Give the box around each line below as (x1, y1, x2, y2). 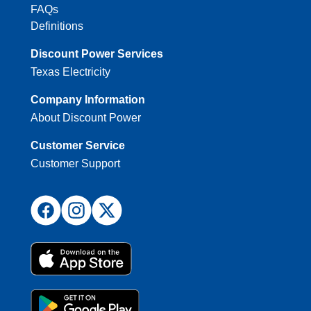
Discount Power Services (31, 48, 163, 60)
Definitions (31, 20, 83, 33)
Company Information (31, 94, 145, 106)
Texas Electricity (31, 66, 110, 78)
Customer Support (31, 158, 120, 170)
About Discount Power (31, 112, 141, 124)
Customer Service (31, 140, 125, 152)
